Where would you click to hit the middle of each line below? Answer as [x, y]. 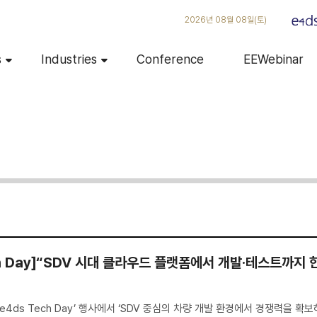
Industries [69, 59]
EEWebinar [273, 59]
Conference [170, 59]
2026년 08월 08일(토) [226, 20]
